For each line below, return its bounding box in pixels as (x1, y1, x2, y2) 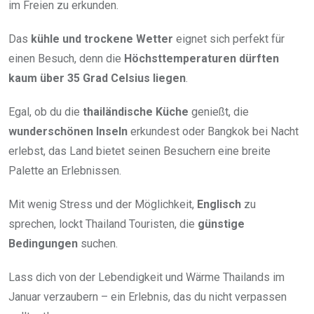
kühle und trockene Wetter (31, 32, 173, 46)
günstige (198, 217, 245, 231)
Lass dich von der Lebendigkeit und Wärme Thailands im (8, 270, 285, 284)
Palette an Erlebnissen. (8, 163, 121, 177)
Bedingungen (8, 236, 78, 250)
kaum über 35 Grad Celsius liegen (8, 71, 186, 85)
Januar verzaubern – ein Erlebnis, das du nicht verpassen (8, 289, 287, 303)
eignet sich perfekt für (173, 32, 285, 46)
